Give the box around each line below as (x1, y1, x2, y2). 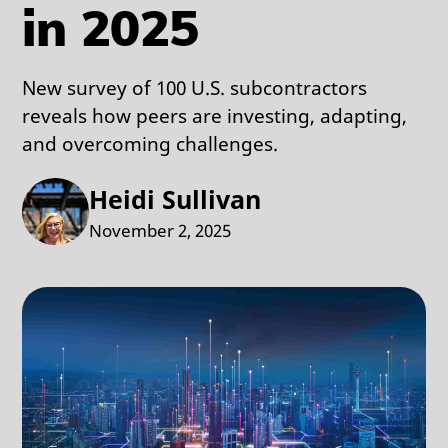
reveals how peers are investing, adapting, (22, 102, 408, 128)
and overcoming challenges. (22, 130, 279, 156)
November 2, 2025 (89, 218, 232, 242)
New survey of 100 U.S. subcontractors (22, 74, 368, 100)
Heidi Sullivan (89, 181, 262, 216)
